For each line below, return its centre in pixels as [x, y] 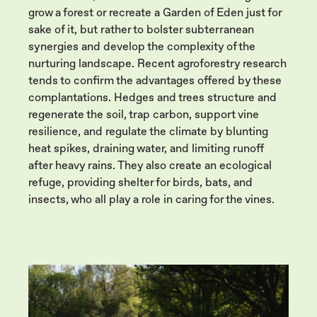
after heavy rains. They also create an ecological [150, 165]
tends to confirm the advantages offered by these [155, 80]
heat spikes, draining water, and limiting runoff [146, 148]
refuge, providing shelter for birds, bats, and [140, 182]
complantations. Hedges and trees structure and [152, 97]
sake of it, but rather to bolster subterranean [141, 29]
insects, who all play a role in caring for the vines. [151, 199]
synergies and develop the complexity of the [142, 46]
